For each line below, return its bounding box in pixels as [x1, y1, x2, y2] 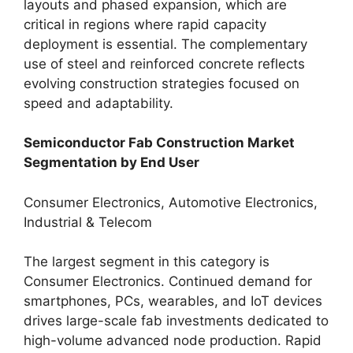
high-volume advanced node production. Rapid [24, 333, 321, 348]
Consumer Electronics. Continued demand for [24, 273, 312, 289]
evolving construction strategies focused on [24, 75, 299, 91]
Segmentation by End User [24, 154, 199, 170]
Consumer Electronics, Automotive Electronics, [24, 194, 318, 210]
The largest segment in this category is [24, 254, 269, 269]
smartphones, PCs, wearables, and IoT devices [24, 293, 322, 309]
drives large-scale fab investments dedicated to [24, 313, 329, 329]
